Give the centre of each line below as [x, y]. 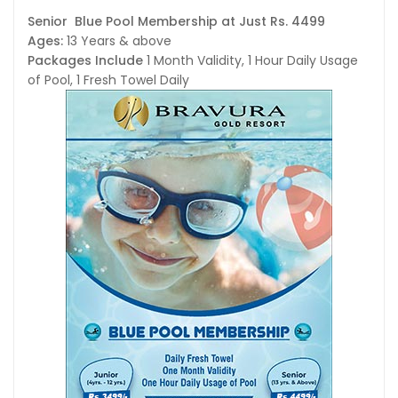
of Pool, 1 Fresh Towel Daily [108, 80]
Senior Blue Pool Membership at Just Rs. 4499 [176, 22]
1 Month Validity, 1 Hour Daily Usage [252, 61]
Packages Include [87, 61]
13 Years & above [119, 41]
